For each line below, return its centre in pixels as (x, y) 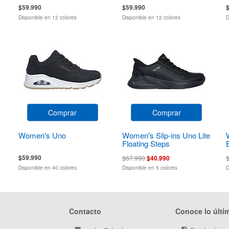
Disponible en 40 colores (47, 167)
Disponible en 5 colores (150, 167)
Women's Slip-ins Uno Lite (166, 135)
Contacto (85, 211)
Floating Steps (146, 143)
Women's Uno (42, 135)
